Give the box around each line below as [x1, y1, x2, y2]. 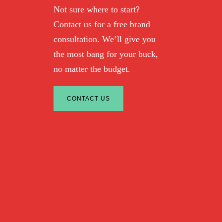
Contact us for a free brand [53, 19, 150, 30]
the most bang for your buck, [53, 49, 158, 59]
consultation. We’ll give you [53, 34, 156, 45]
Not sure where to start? [53, 4, 140, 15]
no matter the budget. [53, 64, 130, 74]
